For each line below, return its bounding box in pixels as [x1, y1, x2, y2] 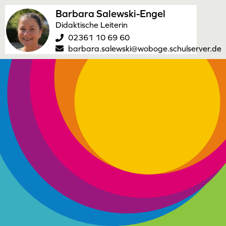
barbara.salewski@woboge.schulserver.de [68, 43, 221, 53]
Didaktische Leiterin [55, 20, 128, 29]
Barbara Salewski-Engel [55, 8, 165, 19]
